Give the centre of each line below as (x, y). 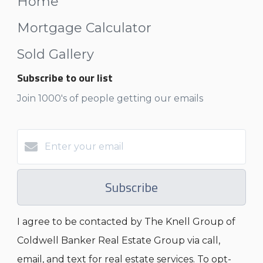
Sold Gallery (55, 55)
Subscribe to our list (65, 78)
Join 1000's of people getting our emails (110, 99)
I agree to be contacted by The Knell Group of (126, 222)
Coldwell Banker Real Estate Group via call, (119, 241)
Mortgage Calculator (84, 28)
